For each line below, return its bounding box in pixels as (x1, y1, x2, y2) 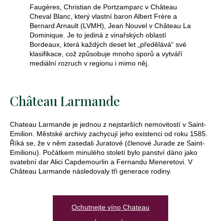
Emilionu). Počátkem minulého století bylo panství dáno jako (10, 148, 197, 156)
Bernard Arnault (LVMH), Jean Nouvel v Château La (30, 21, 191, 30)
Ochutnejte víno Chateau (72, 203, 149, 211)
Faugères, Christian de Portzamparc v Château (30, 2, 177, 11)
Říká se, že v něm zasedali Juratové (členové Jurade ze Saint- (10, 139, 205, 147)
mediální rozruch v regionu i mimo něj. (30, 59, 149, 67)
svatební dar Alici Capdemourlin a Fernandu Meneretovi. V (10, 157, 192, 166)
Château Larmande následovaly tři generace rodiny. (10, 167, 172, 175)
